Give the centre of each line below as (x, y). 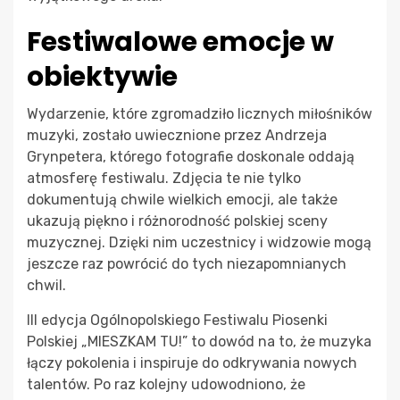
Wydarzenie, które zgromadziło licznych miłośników (200, 113)
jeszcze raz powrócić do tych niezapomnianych (187, 263)
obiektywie (102, 76)
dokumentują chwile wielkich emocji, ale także (182, 199)
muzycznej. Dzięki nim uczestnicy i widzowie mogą (199, 242)
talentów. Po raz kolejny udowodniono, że (166, 384)
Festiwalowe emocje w (180, 42)
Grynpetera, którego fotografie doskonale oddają (191, 156)
